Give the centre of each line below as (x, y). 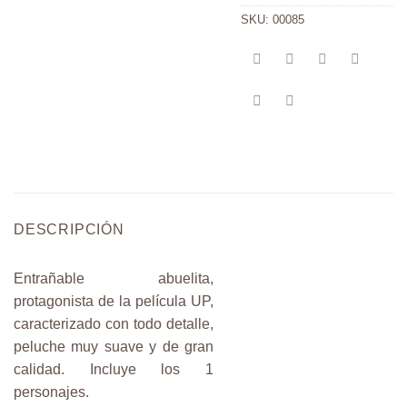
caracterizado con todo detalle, (114, 324)
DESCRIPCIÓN (69, 230)
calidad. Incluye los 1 (114, 370)
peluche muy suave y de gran (114, 347)
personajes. (51, 392)
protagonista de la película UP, (114, 302)
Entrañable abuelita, (114, 279)
